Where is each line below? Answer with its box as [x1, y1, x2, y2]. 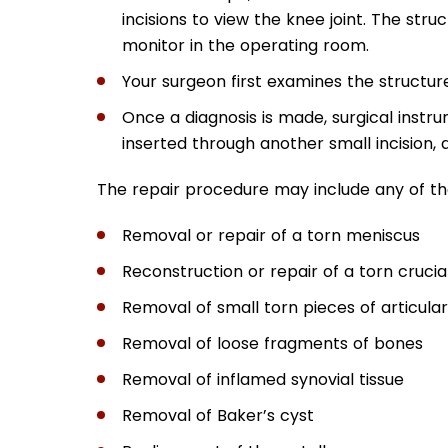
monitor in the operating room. [122, 33, 369, 57]
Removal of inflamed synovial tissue [122, 367, 404, 391]
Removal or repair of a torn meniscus [122, 223, 420, 247]
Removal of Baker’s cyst [122, 403, 314, 427]
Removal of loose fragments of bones [122, 331, 423, 355]
